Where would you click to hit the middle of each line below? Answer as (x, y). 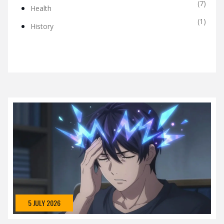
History (42, 26)
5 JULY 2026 (44, 202)
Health (41, 8)
